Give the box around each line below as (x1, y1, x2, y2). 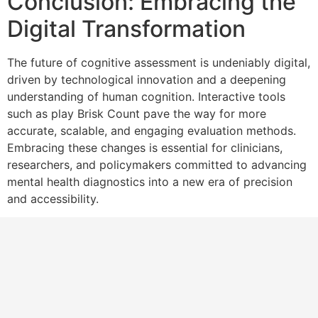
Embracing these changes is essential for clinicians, (7, 140, 283, 155)
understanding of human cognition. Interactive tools (7, 89, 285, 104)
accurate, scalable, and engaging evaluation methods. (7, 123, 296, 138)
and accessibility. (7, 191, 99, 206)
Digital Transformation (7, 14, 246, 43)
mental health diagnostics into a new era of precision (7, 174, 292, 189)
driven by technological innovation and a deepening (7, 72, 286, 87)
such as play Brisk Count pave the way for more (7, 106, 266, 121)
